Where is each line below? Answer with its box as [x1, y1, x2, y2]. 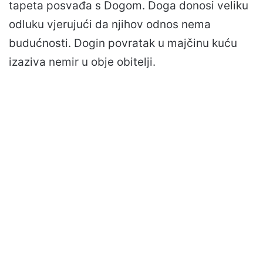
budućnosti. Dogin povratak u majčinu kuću [9, 36, 237, 50]
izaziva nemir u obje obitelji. [9, 55, 156, 69]
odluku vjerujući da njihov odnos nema [9, 17, 211, 31]
